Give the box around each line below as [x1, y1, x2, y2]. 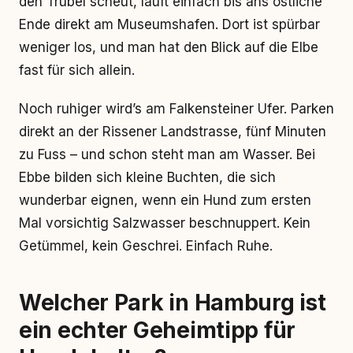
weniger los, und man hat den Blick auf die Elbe [19, 39, 318, 55]
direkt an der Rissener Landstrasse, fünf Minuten [19, 124, 326, 139]
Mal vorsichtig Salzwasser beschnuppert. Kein [19, 215, 310, 231]
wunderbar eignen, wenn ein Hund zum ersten [19, 192, 311, 208]
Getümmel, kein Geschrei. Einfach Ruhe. [19, 238, 273, 254]
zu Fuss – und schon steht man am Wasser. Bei [19, 147, 315, 162]
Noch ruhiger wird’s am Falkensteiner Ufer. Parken [19, 101, 334, 117]
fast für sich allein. [19, 62, 135, 78]
